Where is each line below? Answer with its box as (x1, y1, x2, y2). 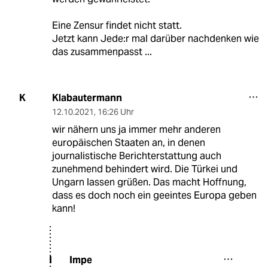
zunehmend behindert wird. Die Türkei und (51, 162, 237, 175)
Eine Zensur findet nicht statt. (51, 19, 182, 32)
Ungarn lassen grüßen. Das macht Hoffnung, (51, 175, 246, 188)
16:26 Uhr (97, 106, 134, 117)
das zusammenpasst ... (51, 45, 152, 58)
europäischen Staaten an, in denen (51, 136, 205, 149)
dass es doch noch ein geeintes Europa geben (51, 188, 257, 202)
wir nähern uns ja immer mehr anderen (51, 123, 221, 136)
